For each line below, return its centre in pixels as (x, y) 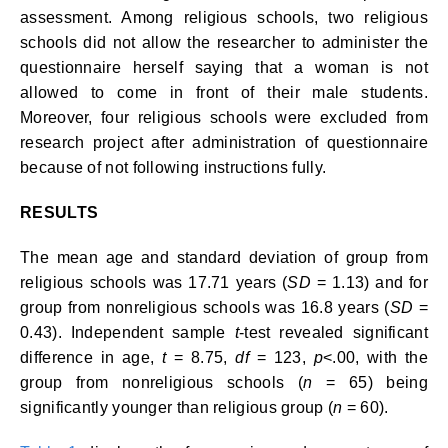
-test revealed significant (333, 332)
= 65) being (370, 382)
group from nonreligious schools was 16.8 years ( (205, 307)
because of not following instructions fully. (173, 167)
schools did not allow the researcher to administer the (224, 42)
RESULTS (59, 212)
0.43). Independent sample (127, 332)
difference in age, (87, 357)
